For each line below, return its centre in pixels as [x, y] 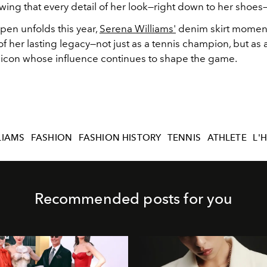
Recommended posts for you [133, 199]
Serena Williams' [138, 28]
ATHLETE [227, 137]
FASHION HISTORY [120, 137]
